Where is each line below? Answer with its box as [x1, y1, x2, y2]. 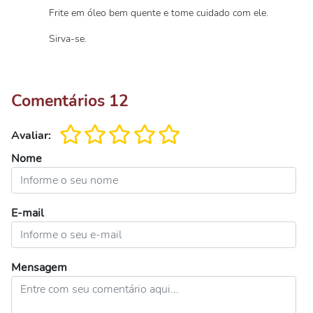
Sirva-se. [49, 32, 87, 45]
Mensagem [11, 260, 67, 275]
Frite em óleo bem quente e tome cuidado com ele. [49, 6, 268, 20]
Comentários [11, 89, 109, 112]
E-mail [11, 205, 44, 221]
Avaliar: [11, 128, 51, 143]
